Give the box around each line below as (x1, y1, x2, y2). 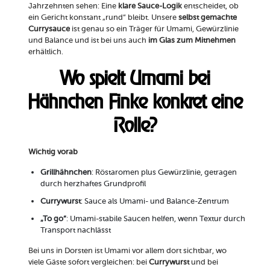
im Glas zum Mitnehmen (148, 36, 236, 45)
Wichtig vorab (28, 147, 78, 157)
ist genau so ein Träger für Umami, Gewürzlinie (69, 24, 239, 34)
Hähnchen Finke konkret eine (27, 90, 242, 114)
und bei (189, 257, 218, 267)
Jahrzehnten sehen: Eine (28, 1, 118, 11)
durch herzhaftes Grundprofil (40, 179, 146, 189)
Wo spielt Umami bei (60, 66, 210, 90)
